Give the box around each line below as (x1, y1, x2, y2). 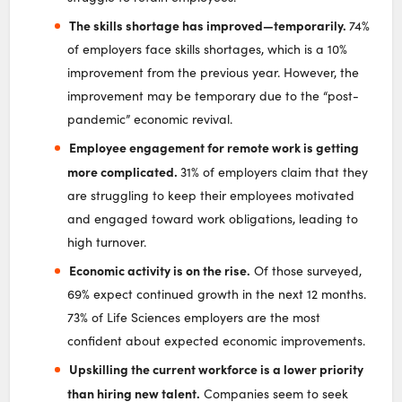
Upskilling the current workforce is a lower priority (68, 359, 363, 378)
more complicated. (67, 162, 181, 180)
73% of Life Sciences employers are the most (67, 308, 321, 326)
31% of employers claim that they (180, 162, 369, 180)
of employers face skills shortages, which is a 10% (67, 39, 348, 57)
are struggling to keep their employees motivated (67, 186, 355, 204)
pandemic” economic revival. (67, 109, 233, 127)
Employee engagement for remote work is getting (68, 137, 359, 156)
